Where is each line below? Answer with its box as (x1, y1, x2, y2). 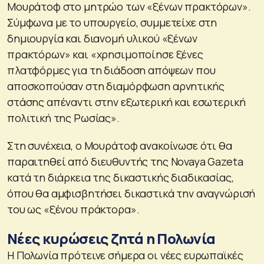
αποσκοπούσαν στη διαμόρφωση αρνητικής (7, 78, 225, 93)
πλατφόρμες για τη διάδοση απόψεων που (7, 62, 216, 77)
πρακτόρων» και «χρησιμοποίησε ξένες (7, 47, 203, 61)
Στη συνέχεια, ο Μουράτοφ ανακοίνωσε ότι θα (7, 138, 232, 153)
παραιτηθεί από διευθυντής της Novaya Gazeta (7, 154, 243, 169)
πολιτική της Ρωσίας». (7, 110, 120, 125)
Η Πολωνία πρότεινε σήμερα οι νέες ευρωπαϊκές (7, 247, 243, 262)
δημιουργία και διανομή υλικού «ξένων (7, 31, 197, 45)
